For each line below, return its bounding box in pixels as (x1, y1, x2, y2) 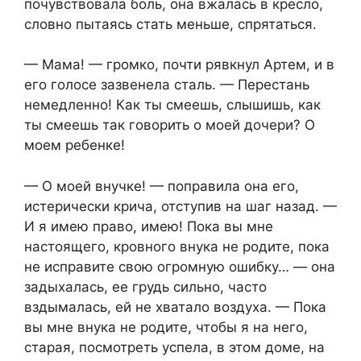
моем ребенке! (24, 137, 125, 154)
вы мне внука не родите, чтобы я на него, (24, 318, 308, 335)
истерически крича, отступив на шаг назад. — (24, 197, 337, 214)
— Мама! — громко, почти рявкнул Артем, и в (24, 56, 334, 73)
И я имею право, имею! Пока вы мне (24, 218, 273, 234)
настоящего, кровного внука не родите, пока (24, 238, 330, 255)
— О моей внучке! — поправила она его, (24, 177, 299, 194)
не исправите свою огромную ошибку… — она (24, 258, 335, 275)
